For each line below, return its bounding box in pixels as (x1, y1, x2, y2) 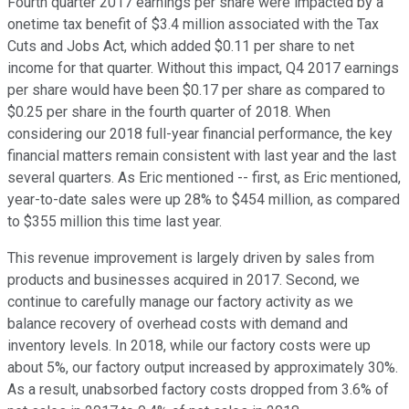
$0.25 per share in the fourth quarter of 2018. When (7, 103, 330, 121)
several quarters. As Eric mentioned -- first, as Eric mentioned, (7, 169, 401, 187)
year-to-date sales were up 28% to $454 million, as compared (7, 191, 400, 209)
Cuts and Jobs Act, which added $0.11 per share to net (7, 37, 354, 56)
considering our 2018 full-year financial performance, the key (7, 125, 393, 143)
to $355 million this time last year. (7, 213, 222, 231)
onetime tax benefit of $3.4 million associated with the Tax (7, 16, 379, 34)
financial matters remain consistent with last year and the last (7, 147, 396, 165)
